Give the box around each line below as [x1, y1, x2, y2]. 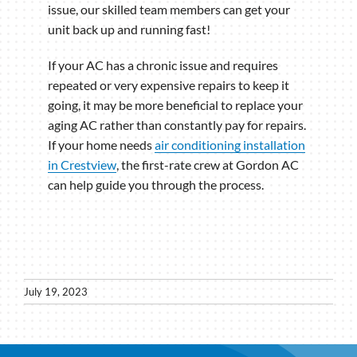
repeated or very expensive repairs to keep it [48, 77, 289, 93]
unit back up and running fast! [48, 22, 210, 37]
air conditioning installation [155, 137, 305, 153]
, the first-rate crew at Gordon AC [116, 157, 299, 173]
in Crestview [48, 157, 116, 173]
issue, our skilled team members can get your [48, 2, 290, 18]
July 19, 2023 [24, 284, 88, 298]
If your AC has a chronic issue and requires [48, 57, 278, 73]
